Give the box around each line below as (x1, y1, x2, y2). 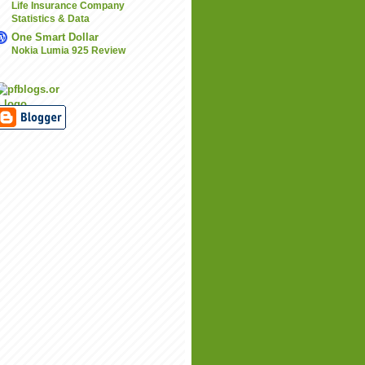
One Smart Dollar (11, 31, 99, 44)
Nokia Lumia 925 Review (11, 45, 125, 57)
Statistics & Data (11, 13, 90, 25)
